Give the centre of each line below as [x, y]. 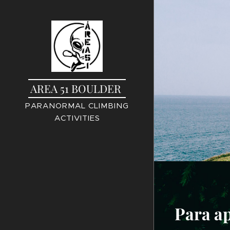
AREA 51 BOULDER [77, 89]
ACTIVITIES [77, 118]
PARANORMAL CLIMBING [77, 106]
